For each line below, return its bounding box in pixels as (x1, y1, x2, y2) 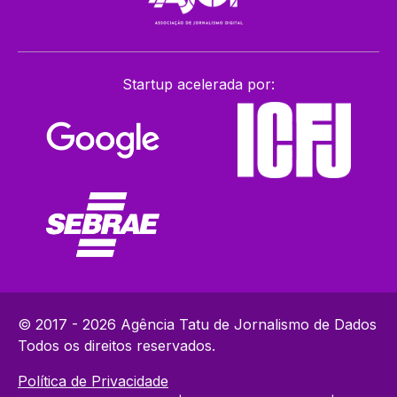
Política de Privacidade (18, 371, 168, 390)
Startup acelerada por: (122, 74, 275, 93)
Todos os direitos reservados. (18, 336, 215, 354)
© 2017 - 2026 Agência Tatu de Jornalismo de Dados (18, 315, 377, 333)
